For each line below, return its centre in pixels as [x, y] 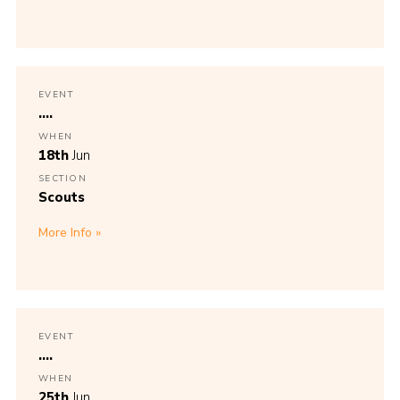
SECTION [62, 179]
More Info [65, 232]
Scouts [61, 198]
